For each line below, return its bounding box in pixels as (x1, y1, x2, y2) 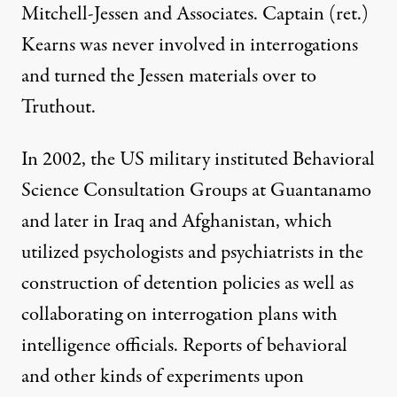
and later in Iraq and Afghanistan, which (21, 207, 332, 236)
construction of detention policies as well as (21, 269, 354, 298)
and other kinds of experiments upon (21, 362, 304, 391)
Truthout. (21, 93, 96, 121)
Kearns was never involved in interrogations (21, 31, 358, 59)
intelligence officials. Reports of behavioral (21, 331, 347, 360)
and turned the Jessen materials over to (21, 62, 316, 90)
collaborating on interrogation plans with (21, 300, 338, 329)
